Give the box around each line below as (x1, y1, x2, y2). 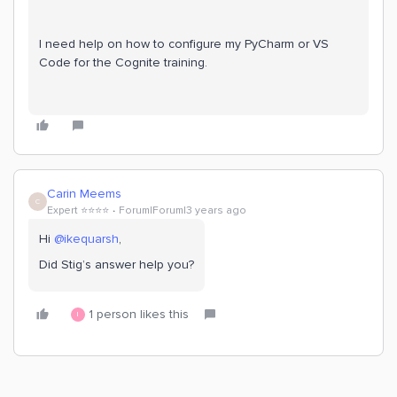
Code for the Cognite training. (39, 55, 211, 70)
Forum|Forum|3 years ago (119, 204, 246, 217)
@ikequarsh (54, 231, 119, 246)
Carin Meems (47, 186, 121, 201)
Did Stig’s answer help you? (39, 257, 194, 272)
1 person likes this (89, 307, 189, 322)
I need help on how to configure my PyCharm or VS (39, 36, 329, 51)
